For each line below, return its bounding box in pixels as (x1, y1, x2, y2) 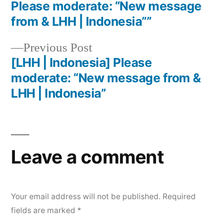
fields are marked (11, 206, 77, 215)
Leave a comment (11, 146, 164, 168)
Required (163, 192, 196, 201)
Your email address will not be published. (11, 192, 161, 201)
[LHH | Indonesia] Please (11, 55, 152, 70)
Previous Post (23, 40, 92, 55)
